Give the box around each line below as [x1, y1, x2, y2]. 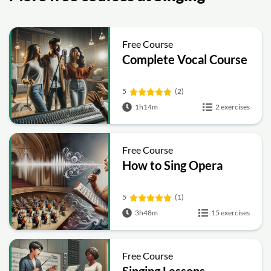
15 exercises [211, 208, 250, 217]
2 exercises [215, 102, 250, 111]
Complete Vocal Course [122, 52, 248, 67]
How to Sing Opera [122, 158, 223, 172]
